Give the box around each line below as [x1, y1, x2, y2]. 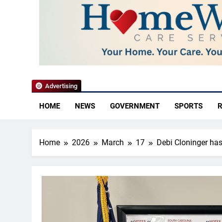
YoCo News [34, 36, 148, 63]
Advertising [45, 82, 77, 90]
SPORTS [174, 101, 203, 111]
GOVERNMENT [110, 101, 160, 111]
